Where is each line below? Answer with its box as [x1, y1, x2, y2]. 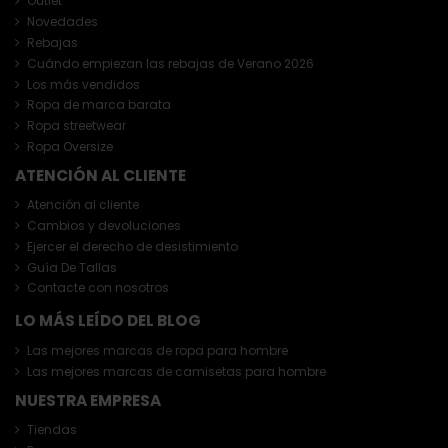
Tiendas [27, 420, 77, 438]
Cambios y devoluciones [27, 217, 181, 235]
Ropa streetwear [27, 117, 126, 135]
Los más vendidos [27, 75, 140, 93]
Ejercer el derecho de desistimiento [27, 237, 238, 255]
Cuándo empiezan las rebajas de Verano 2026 [27, 54, 314, 72]
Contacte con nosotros [27, 279, 169, 297]
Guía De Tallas [27, 258, 117, 276]
